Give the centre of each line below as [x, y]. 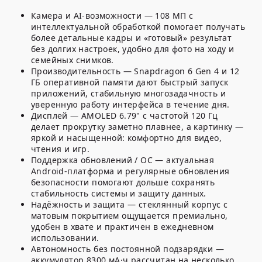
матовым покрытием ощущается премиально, [130, 216]
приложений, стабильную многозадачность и [128, 94]
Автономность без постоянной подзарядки [122, 249]
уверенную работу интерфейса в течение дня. [130, 105]
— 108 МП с [168, 16]
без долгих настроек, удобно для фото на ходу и [133, 49]
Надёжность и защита [78, 205]
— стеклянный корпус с [176, 205]
